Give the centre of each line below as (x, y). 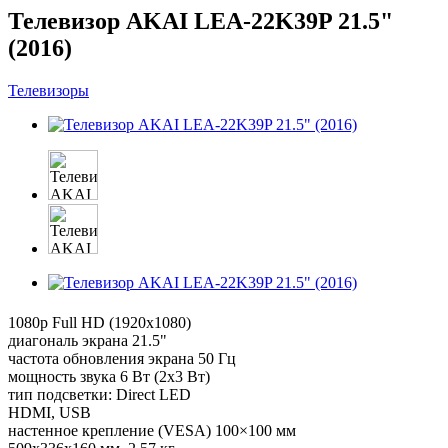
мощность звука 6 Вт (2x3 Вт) (109, 376)
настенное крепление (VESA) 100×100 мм (152, 430)
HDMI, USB (49, 412)
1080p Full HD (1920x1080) (99, 322)
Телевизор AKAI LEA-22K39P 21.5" (200, 21)
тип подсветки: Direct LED (99, 394)
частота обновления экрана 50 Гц (122, 358)
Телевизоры (48, 90)
